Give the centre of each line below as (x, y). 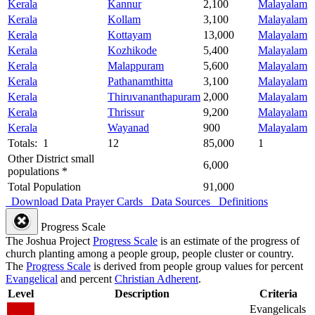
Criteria (278, 294)
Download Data (44, 202)
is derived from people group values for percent (197, 266)
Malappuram (136, 66)
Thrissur (126, 112)
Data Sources (178, 202)
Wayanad (128, 128)
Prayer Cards (114, 202)
